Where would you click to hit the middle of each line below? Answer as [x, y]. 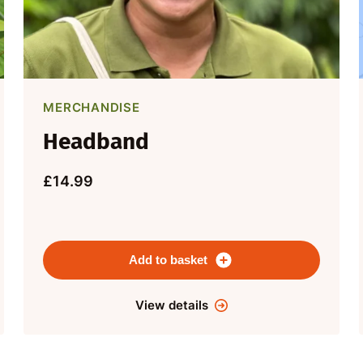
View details [171, 305]
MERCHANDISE [92, 108]
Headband [96, 142]
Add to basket [169, 260]
